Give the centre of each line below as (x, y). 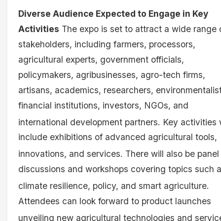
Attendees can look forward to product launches (115, 201)
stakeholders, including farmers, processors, (107, 44)
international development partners (88, 122)
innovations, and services (69, 154)
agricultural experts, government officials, (101, 59)
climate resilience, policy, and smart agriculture (112, 185)
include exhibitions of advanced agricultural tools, (118, 137)
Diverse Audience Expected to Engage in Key (113, 13)
